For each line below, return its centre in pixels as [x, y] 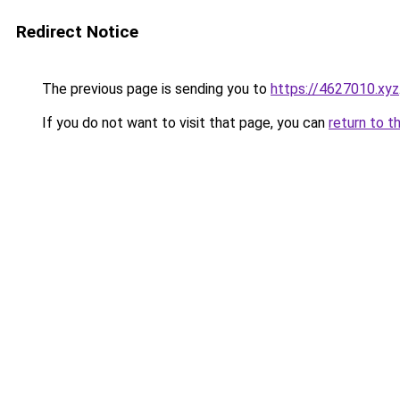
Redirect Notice [77, 32]
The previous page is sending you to [154, 89]
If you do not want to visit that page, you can [183, 123]
